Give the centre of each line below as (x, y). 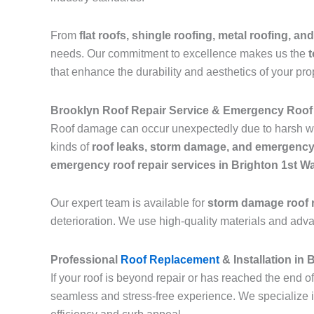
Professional (86, 260)
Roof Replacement (170, 260)
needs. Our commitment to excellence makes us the (179, 54)
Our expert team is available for (129, 203)
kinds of (71, 147)
